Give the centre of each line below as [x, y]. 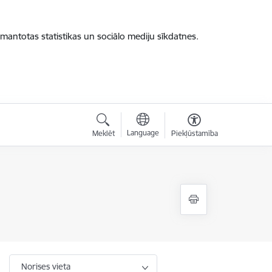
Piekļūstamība [194, 133]
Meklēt [103, 133]
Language [143, 133]
